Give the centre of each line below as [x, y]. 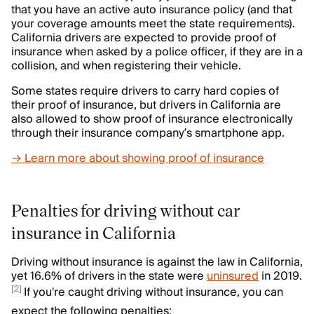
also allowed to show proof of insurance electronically [152, 119]
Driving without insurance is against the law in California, [157, 262]
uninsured [233, 276]
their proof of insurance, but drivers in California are [146, 105]
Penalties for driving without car [126, 210]
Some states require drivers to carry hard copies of [145, 91]
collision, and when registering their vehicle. [126, 66]
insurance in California [94, 232]
